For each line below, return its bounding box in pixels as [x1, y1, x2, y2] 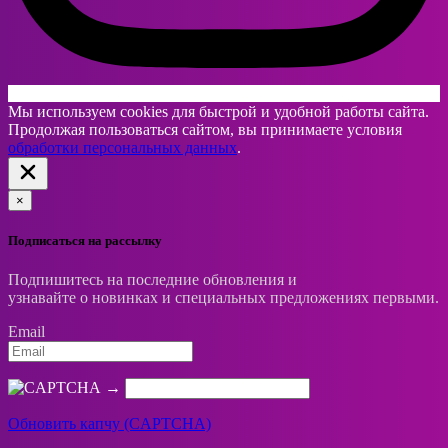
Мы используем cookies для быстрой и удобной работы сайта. [8, 102, 429, 120]
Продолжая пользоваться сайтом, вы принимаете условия [8, 120, 402, 138]
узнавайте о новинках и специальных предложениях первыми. [8, 288, 439, 306]
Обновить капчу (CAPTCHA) [8, 414, 211, 432]
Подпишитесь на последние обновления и [8, 270, 297, 288]
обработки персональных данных [8, 138, 237, 156]
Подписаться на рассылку [8, 232, 162, 248]
